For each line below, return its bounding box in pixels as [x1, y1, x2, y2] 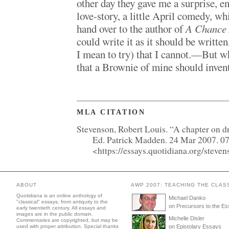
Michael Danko [169, 195, 205, 201]
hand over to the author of [77, 21, 186, 36]
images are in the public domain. [16, 211, 93, 217]
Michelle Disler [169, 215, 204, 221]
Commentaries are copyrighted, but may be [16, 217, 118, 223]
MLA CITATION [77, 108, 146, 116]
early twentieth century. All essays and [16, 205, 106, 211]
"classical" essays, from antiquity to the [16, 199, 108, 204]
